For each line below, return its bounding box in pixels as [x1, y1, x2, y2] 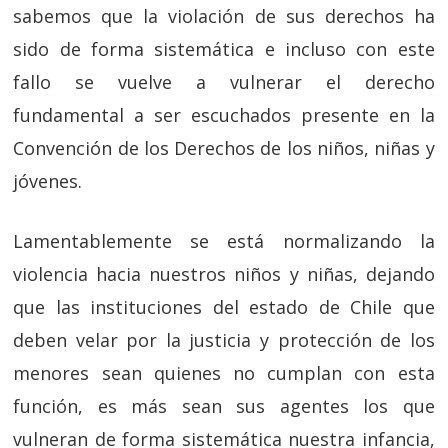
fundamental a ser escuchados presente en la [13, 103, 435, 127]
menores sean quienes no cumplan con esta [13, 361, 435, 385]
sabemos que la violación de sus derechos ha [13, 4, 435, 28]
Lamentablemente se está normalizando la [13, 229, 435, 253]
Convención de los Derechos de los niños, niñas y [13, 136, 435, 160]
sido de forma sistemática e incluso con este [13, 37, 435, 61]
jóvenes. [13, 169, 83, 193]
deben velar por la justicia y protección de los [13, 328, 435, 352]
